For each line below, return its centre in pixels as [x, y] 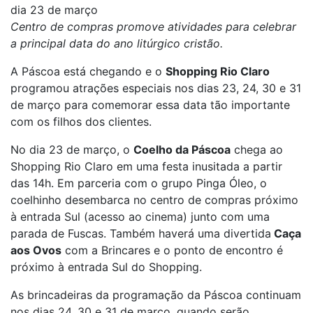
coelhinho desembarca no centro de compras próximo [154, 200]
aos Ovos [36, 250]
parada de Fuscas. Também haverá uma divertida [141, 233]
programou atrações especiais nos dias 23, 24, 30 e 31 [156, 88]
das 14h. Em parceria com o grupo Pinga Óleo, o [139, 183]
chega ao [257, 150]
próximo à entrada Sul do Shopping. [106, 267]
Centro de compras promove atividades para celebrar [153, 27]
